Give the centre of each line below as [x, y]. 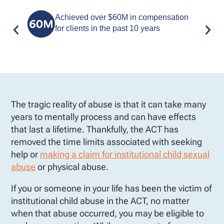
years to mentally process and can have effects [103, 116]
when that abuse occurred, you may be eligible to [107, 213]
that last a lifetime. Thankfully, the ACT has [95, 129]
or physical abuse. [72, 166]
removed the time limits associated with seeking [106, 141]
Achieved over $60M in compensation [124, 17]
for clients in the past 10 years [107, 28]
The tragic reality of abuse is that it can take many [108, 104]
